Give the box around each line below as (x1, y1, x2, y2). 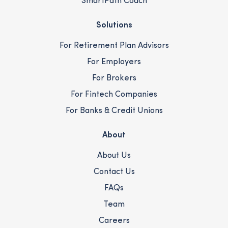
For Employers (87, 58, 141, 67)
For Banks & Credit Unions (65, 107, 163, 116)
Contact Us (93, 168, 135, 177)
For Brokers (92, 74, 136, 83)
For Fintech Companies (71, 91, 157, 99)
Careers (98, 217, 130, 225)
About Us (97, 152, 131, 160)
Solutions (96, 21, 132, 30)
